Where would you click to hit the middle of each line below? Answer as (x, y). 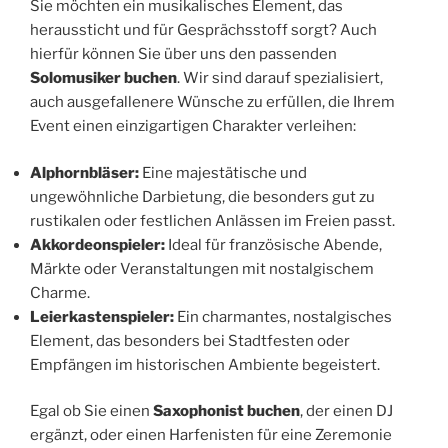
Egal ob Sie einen (91, 411)
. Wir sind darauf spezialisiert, (280, 78)
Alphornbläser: (84, 172)
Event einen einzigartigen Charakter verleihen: (193, 126)
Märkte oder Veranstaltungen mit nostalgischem (202, 268)
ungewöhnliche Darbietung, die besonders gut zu (202, 196)
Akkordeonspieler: (97, 244)
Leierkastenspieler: (102, 316)
